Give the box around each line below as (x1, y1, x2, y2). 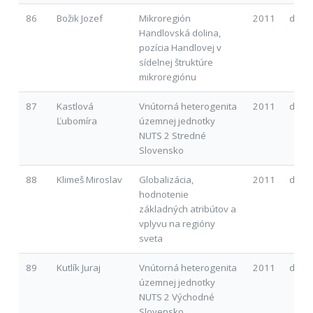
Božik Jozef (56, 11, 103, 24)
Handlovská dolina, (138, 26, 221, 39)
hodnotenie (138, 187, 189, 201)
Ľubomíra (56, 114, 97, 127)
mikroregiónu (138, 70, 196, 83)
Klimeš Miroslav (56, 173, 122, 186)
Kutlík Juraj (56, 261, 101, 274)
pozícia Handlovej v (138, 41, 221, 54)
